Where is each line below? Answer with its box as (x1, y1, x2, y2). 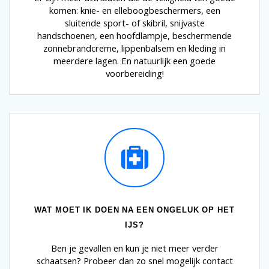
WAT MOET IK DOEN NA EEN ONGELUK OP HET (34, 205, 235, 215)
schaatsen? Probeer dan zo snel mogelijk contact (36, 255, 233, 267)
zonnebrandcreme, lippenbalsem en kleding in (43, 42, 226, 55)
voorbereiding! (105, 67, 164, 80)
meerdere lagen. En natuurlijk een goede (53, 55, 216, 67)
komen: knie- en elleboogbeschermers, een (49, 4, 220, 17)
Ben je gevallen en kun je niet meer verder (50, 242, 219, 255)
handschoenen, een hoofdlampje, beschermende (37, 29, 232, 42)
